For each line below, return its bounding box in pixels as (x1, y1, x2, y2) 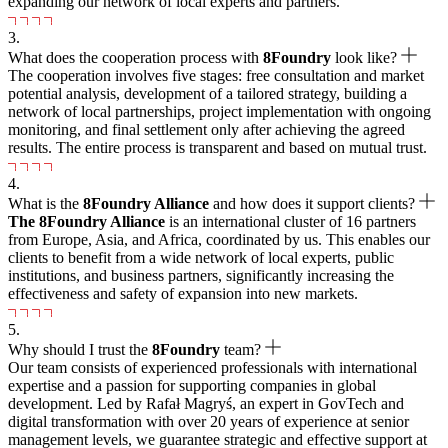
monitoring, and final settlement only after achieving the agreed (8, 120, 405, 138)
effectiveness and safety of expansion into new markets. (8, 284, 358, 302)
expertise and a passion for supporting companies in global (8, 376, 376, 394)
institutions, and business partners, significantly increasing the (8, 266, 394, 284)
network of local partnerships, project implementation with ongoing (8, 102, 431, 120)
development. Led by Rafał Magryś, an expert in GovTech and (8, 394, 404, 412)
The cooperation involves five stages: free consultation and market (8, 66, 424, 84)
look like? (335, 48, 397, 66)
